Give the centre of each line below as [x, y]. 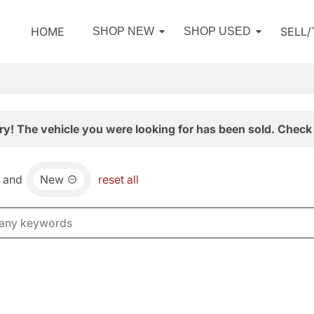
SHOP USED [217, 31]
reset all [118, 179]
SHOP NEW [123, 31]
